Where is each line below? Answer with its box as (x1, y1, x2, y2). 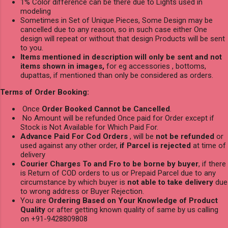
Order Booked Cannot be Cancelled (42, 104, 170, 113)
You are (20, 195, 48, 205)
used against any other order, (20, 140, 120, 150)
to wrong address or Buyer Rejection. (20, 186, 144, 196)
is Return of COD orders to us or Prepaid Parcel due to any (20, 168, 216, 178)
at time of (191, 140, 226, 150)
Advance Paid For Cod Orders (20, 131, 128, 141)
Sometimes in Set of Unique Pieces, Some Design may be (20, 15, 213, 25)
